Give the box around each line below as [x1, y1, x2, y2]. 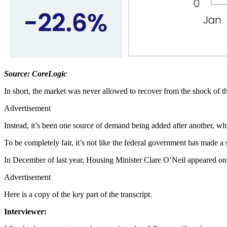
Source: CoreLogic [4, 69, 67, 78]
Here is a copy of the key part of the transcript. [4, 190, 152, 199]
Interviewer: [4, 207, 49, 216]
